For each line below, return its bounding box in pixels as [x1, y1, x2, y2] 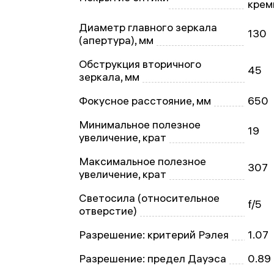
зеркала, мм [79, 70, 139, 83]
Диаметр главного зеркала [79, 21, 217, 34]
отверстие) [79, 204, 137, 217]
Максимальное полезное [79, 155, 206, 168]
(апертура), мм [79, 34, 154, 46]
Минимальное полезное [79, 118, 201, 131]
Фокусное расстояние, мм [79, 94, 211, 107]
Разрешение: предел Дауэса [79, 252, 226, 265]
